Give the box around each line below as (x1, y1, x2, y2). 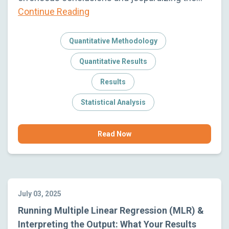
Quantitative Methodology (68, 36, 157, 45)
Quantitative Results (79, 57, 147, 65)
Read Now (98, 129, 131, 138)
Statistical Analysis (80, 98, 146, 106)
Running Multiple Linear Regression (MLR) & (18, 204, 204, 216)
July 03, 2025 (18, 189, 61, 198)
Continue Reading (18, 6, 89, 17)
